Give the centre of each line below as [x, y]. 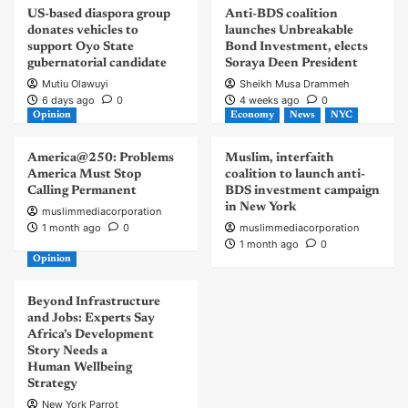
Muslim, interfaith [279, 159]
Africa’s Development [91, 336]
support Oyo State [81, 48]
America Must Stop [84, 175]
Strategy [52, 385]
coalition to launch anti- [295, 175]
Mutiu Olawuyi [75, 84]
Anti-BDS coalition [281, 15]
